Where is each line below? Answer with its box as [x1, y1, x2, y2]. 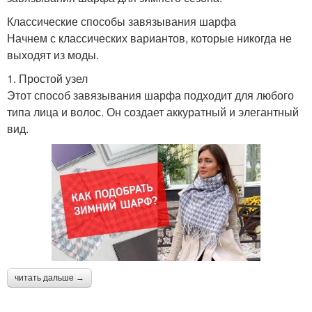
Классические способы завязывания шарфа [7, 13, 236, 29]
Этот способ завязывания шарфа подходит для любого [7, 86, 294, 103]
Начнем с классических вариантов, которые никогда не [7, 29, 292, 46]
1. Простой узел [7, 70, 88, 86]
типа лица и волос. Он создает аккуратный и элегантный [7, 103, 299, 120]
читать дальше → [15, 273, 84, 283]
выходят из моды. [7, 46, 99, 63]
